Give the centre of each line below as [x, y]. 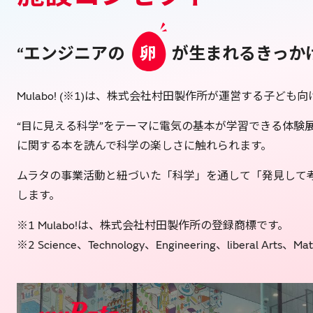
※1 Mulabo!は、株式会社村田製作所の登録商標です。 [153, 226]
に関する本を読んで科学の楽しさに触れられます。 [144, 146]
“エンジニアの [71, 54]
